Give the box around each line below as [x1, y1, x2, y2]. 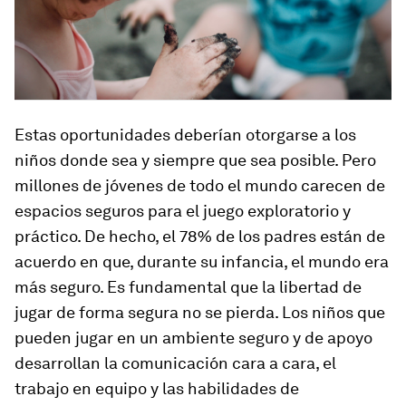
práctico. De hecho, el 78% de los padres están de [14, 227, 385, 246]
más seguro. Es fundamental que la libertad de [14, 277, 362, 297]
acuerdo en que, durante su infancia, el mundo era [14, 252, 389, 272]
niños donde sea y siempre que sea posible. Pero [14, 150, 376, 170]
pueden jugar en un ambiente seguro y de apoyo [14, 328, 372, 348]
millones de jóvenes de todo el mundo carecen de [14, 176, 385, 196]
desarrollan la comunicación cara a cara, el [14, 353, 336, 373]
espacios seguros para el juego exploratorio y [14, 201, 351, 221]
